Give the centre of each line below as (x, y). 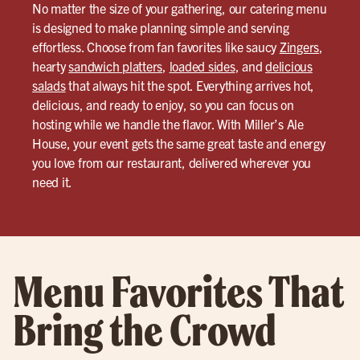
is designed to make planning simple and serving (161, 28)
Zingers (299, 47)
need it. (52, 182)
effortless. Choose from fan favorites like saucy (156, 47)
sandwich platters (115, 66)
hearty (51, 66)
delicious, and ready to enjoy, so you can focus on (163, 105)
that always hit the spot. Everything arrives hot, (190, 86)
